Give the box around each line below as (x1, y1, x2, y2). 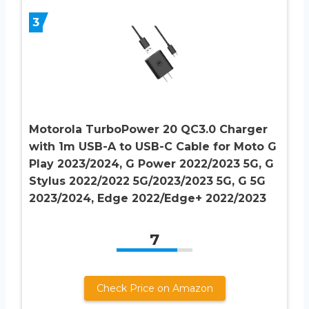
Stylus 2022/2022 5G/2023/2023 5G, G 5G (29, 175, 266, 188)
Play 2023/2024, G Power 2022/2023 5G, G (29, 157, 274, 171)
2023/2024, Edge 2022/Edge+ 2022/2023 (29, 192, 266, 206)
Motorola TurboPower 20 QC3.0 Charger (29, 123, 268, 137)
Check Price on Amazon (96, 282, 213, 295)
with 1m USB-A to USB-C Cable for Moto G (29, 140, 277, 154)
